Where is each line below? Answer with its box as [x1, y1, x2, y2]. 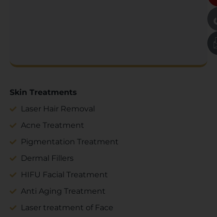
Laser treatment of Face [20, 202, 113, 212]
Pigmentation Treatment [20, 137, 119, 146]
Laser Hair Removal [20, 104, 95, 113]
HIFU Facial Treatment [20, 170, 113, 179]
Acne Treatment [20, 120, 84, 130]
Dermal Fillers [20, 153, 74, 163]
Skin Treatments [10, 87, 77, 97]
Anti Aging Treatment [20, 186, 106, 196]
